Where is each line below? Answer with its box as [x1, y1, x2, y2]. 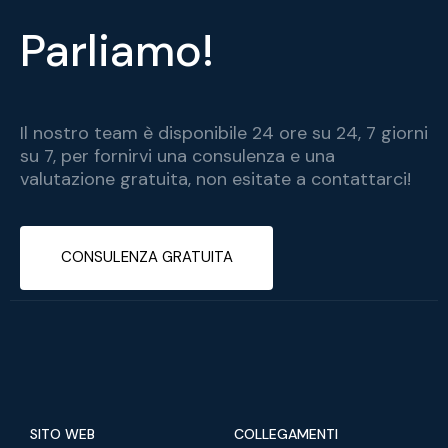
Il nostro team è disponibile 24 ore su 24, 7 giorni [20, 120, 428, 145]
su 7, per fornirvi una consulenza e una [20, 143, 335, 168]
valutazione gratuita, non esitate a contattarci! [20, 166, 411, 191]
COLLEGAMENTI [234, 425, 338, 444]
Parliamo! [20, 21, 214, 81]
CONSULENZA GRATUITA [60, 247, 233, 268]
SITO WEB [30, 425, 95, 444]
